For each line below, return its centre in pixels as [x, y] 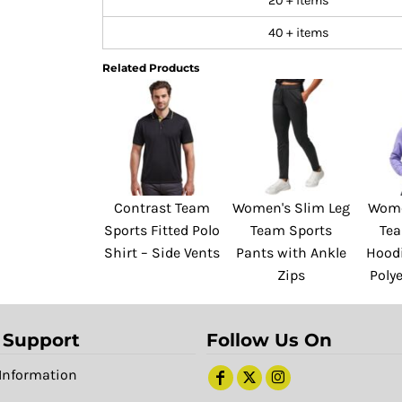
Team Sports [292, 231]
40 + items [298, 33]
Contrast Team [162, 208]
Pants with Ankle [292, 253]
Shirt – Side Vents [162, 253]
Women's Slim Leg [292, 208]
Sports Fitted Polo [162, 231]
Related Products [151, 68]
